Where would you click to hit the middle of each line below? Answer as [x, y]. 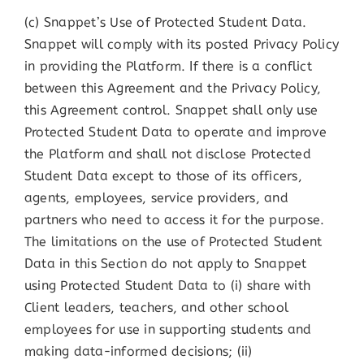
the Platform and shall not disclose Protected [167, 154]
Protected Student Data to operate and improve [175, 132]
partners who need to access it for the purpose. [174, 220]
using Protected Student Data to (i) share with [167, 286]
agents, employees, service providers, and [156, 198]
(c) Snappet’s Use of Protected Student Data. [165, 23]
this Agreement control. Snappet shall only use [171, 110]
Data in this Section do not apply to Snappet [165, 264]
